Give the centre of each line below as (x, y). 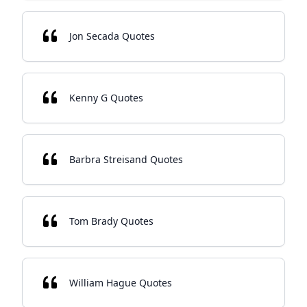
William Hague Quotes (121, 283)
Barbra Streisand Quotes (126, 159)
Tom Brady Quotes (111, 221)
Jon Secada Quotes (112, 36)
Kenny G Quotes (106, 98)
